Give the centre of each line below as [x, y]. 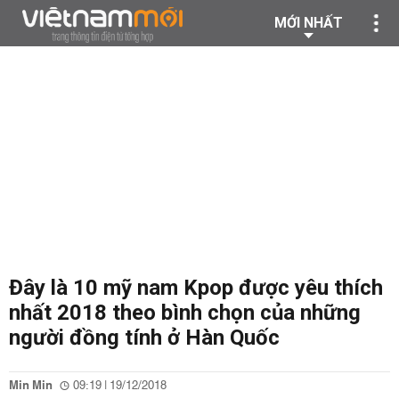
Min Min [31, 386]
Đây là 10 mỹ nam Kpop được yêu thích [196, 288]
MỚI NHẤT [309, 23]
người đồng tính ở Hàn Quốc [144, 338]
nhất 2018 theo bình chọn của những [185, 313]
